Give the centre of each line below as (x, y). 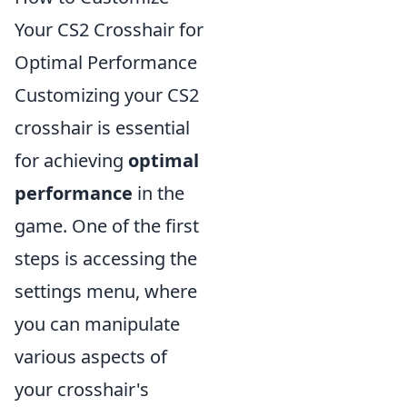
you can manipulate (97, 323)
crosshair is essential (102, 127)
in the (159, 193)
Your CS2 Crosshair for (109, 29)
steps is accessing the (106, 258)
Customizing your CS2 (107, 94)
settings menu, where (106, 291)
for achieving (71, 160)
